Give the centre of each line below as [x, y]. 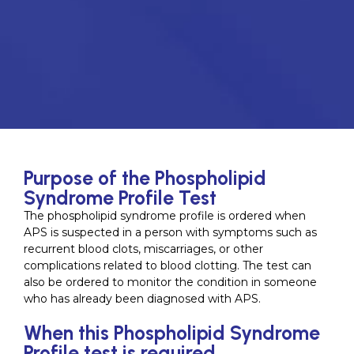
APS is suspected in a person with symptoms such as [170, 232]
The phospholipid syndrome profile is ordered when [165, 216]
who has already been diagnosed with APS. [142, 299]
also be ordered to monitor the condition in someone [170, 282]
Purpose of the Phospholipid [145, 178]
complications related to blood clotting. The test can [168, 265]
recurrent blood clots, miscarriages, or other [143, 249]
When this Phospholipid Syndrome [172, 333]
